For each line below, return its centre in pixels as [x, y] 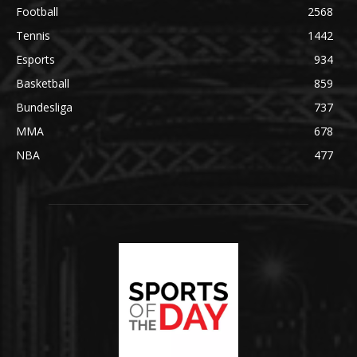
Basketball [43, 83]
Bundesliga [44, 107]
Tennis [33, 35]
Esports [35, 59]
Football [37, 11]
